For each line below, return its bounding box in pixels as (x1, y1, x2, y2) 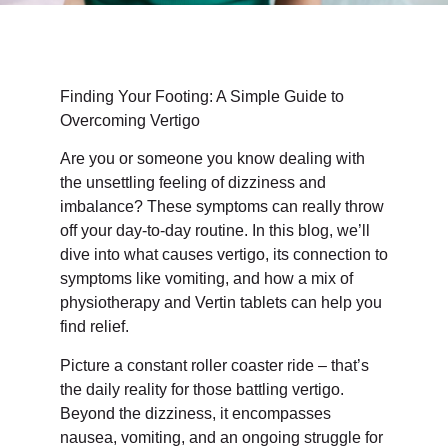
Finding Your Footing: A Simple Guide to (60, 88, 344, 105)
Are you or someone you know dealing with (60, 150, 365, 168)
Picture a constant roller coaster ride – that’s (60, 356, 369, 374)
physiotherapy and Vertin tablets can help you (60, 294, 382, 312)
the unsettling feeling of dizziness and (60, 174, 326, 192)
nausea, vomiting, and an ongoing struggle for (60, 428, 383, 446)
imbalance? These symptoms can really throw (60, 198, 384, 216)
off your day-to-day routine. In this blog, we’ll (60, 222, 370, 240)
